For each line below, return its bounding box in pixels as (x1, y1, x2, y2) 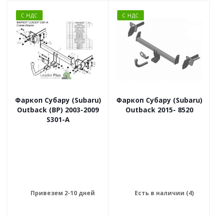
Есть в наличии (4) (134, 189, 194, 198)
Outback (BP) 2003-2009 (17, 105, 99, 115)
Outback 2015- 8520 (125, 105, 193, 115)
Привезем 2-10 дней (31, 189, 95, 198)
